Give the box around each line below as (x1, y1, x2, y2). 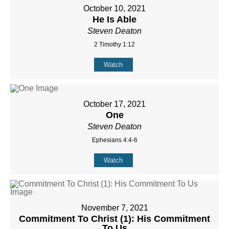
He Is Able (93, 14, 136, 25)
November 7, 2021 (81, 203, 148, 212)
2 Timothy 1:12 (94, 40, 135, 48)
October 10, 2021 (83, 4, 146, 13)
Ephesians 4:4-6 (91, 136, 138, 144)
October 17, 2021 (83, 99, 146, 108)
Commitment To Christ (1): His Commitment (19, 213, 210, 224)
